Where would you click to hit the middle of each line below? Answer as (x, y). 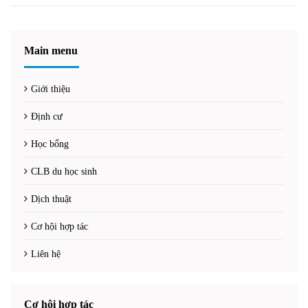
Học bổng (50, 144)
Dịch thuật (51, 199)
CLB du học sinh (64, 172)
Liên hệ (46, 254)
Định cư (47, 117)
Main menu (51, 51)
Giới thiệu (51, 89)
